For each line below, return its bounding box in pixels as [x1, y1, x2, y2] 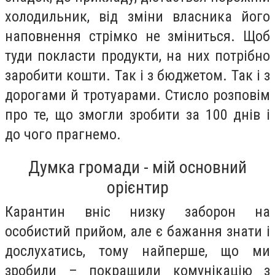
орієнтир [106, 177, 169, 198]
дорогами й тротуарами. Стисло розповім [5, 86, 270, 104]
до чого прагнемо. [5, 125, 121, 143]
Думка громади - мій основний [28, 157, 247, 178]
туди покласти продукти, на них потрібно [5, 47, 270, 64]
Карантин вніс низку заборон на [5, 203, 270, 221]
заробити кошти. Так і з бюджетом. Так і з [5, 66, 270, 84]
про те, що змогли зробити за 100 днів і [5, 106, 270, 123]
